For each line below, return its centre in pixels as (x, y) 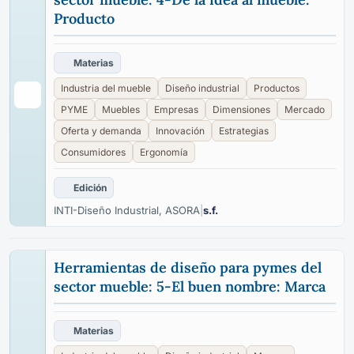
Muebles (121, 109)
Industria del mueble (106, 88)
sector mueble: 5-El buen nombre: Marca (190, 286)
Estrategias (244, 131)
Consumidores (93, 152)
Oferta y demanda (101, 131)
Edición (90, 188)
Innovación (180, 131)
